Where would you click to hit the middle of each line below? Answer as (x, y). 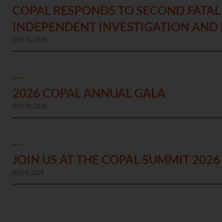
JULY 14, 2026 (29, 40)
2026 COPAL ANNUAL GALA (89, 93)
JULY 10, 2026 (29, 107)
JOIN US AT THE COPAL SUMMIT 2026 (116, 160)
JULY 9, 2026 (28, 173)
